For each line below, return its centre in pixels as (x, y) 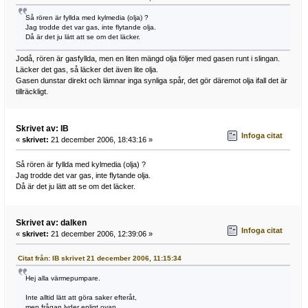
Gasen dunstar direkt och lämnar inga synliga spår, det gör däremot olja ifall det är (151, 81)
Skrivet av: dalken (51, 223)
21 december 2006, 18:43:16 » (100, 139)
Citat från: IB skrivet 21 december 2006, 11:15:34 (99, 258)
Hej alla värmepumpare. (63, 278)
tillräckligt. (32, 92)
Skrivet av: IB (42, 128)
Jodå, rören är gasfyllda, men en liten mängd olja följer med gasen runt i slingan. (147, 59)
